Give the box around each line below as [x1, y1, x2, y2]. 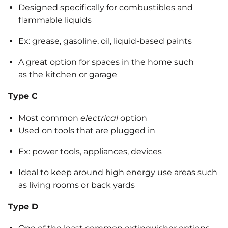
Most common [18, 113, 80, 123]
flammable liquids [18, 15, 92, 25]
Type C [8, 91, 38, 101]
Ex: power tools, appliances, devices [18, 147, 162, 157]
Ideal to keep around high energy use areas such [18, 167, 217, 178]
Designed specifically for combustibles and [18, 3, 193, 13]
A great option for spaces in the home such [18, 57, 194, 67]
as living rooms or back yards [18, 180, 135, 190]
